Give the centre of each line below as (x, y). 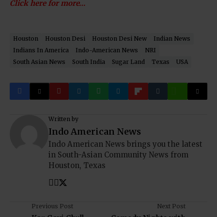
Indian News (172, 39)
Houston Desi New (119, 39)
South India (89, 62)
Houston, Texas (77, 165)
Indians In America (41, 50)
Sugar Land (128, 62)
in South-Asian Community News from (118, 155)
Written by (63, 119)
